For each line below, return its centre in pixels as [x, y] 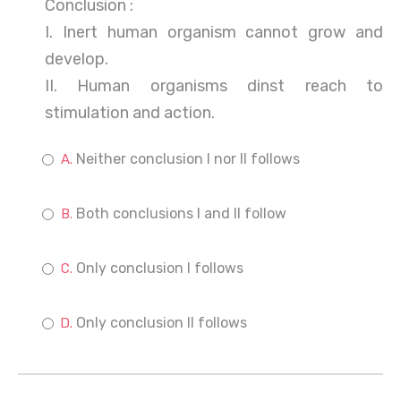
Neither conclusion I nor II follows [188, 159]
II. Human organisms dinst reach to [214, 86]
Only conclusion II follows [162, 323]
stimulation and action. [130, 113]
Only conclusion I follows [160, 268]
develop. [77, 59]
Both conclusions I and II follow [181, 213]
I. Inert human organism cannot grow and [214, 32]
